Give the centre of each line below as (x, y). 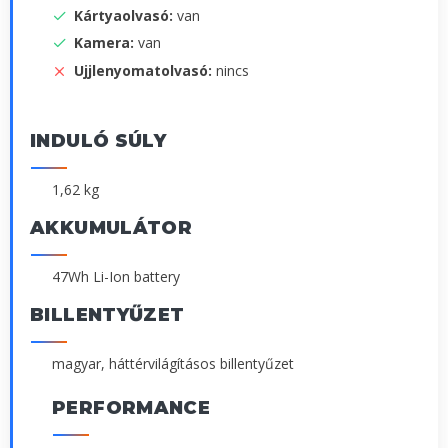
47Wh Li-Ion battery (116, 276)
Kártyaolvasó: (125, 16)
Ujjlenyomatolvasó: (145, 70)
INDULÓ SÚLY (98, 140)
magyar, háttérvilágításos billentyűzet (173, 363)
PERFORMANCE (131, 407)
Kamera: (106, 43)
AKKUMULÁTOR (111, 227)
